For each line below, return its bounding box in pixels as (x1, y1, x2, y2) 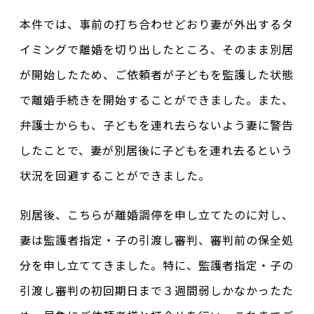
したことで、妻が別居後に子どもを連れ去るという (20, 142, 293, 158)
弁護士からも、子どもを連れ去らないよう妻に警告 (20, 116, 294, 133)
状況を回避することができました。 (20, 167, 210, 184)
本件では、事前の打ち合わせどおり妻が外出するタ (20, 15, 294, 32)
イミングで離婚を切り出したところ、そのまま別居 (20, 41, 294, 57)
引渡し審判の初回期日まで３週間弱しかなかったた (20, 282, 294, 299)
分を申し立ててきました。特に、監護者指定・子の (20, 257, 294, 273)
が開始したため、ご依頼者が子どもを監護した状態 (20, 66, 294, 83)
